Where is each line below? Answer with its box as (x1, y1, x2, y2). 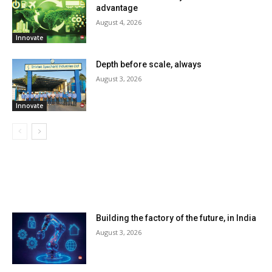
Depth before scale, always (96, 59, 204, 70)
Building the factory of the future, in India (96, 212, 259, 223)
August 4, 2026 (96, 18, 142, 27)
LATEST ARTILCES (19, 183, 90, 193)
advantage (96, 3, 140, 13)
